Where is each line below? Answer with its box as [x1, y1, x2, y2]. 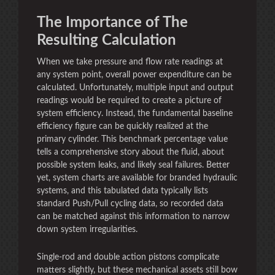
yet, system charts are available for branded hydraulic [37, 174, 238, 182]
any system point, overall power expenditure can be [37, 71, 231, 79]
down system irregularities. [37, 225, 137, 234]
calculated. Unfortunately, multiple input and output [37, 83, 233, 92]
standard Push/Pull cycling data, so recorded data [37, 199, 223, 208]
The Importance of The [37, 15, 188, 30]
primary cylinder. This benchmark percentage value [37, 135, 228, 144]
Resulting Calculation [37, 33, 176, 48]
